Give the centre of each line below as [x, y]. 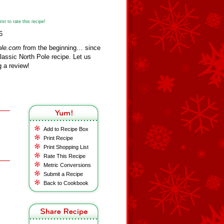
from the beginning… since [61, 48]
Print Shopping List [66, 147]
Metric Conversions [67, 165]
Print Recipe [58, 138]
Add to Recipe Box [66, 129]
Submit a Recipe [63, 174]
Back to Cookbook [66, 183]
